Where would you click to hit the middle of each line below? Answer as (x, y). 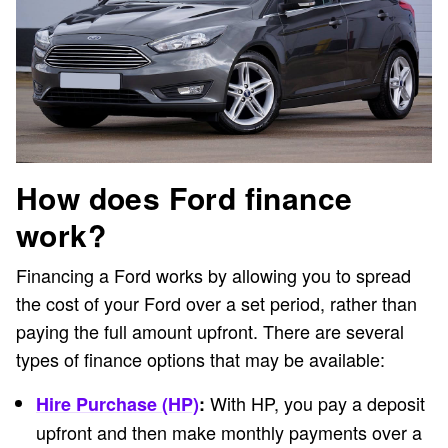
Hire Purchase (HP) (117, 404)
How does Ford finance (184, 198)
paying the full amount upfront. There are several (210, 331)
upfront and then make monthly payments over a (229, 432)
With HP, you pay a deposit (315, 403)
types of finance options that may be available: (200, 359)
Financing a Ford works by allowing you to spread (213, 275)
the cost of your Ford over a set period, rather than (216, 303)
